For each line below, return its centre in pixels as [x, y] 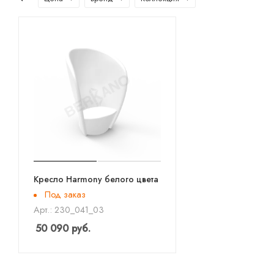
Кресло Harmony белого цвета [96, 179]
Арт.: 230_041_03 [69, 210]
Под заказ [65, 194]
